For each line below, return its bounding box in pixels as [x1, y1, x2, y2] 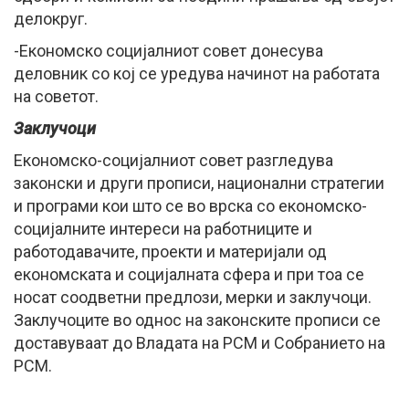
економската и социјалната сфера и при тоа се [14, 264, 364, 284]
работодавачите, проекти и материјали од [14, 241, 327, 261]
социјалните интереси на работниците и [14, 218, 312, 238]
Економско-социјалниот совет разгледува [14, 150, 333, 170]
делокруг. [14, 8, 88, 28]
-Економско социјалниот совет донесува [14, 40, 323, 60]
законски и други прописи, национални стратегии [14, 173, 384, 193]
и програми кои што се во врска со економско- [14, 195, 367, 215]
